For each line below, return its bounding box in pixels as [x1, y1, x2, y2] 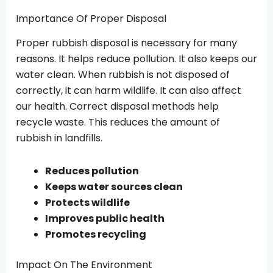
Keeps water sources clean [45, 180, 183, 194]
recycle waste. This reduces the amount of [16, 115, 220, 130]
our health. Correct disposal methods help [16, 99, 219, 114]
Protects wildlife [45, 196, 130, 210]
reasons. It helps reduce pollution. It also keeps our [16, 52, 257, 66]
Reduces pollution [45, 164, 139, 179]
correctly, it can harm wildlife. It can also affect [16, 83, 241, 98]
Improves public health [45, 211, 165, 226]
